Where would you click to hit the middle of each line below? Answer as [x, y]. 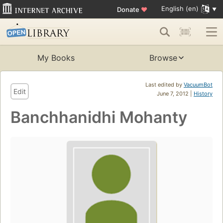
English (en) [180, 9]
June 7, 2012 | [175, 94]
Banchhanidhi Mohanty [99, 117]
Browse [163, 58]
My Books [56, 58]
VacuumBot [198, 85]
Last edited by [165, 85]
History [203, 94]
